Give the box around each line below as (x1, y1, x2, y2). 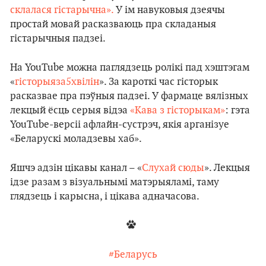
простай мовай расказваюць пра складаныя (10, 18, 216, 30)
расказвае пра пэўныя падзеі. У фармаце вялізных (10, 90, 248, 102)
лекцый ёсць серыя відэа (10, 104, 130, 116)
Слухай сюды (142, 161, 204, 174)
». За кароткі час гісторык (99, 75, 218, 88)
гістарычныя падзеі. (10, 32, 106, 45)
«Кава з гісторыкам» (130, 104, 225, 116)
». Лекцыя (204, 161, 250, 174)
